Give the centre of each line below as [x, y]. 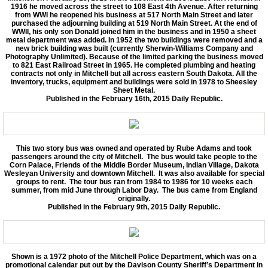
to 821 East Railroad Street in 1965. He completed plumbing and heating [134, 66]
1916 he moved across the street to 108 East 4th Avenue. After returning [134, 7]
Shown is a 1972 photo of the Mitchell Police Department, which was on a [134, 256]
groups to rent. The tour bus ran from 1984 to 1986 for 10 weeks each [134, 182]
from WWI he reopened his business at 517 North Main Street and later [134, 15]
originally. [134, 199]
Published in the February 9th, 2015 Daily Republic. [134, 207]
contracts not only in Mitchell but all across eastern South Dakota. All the [134, 74]
